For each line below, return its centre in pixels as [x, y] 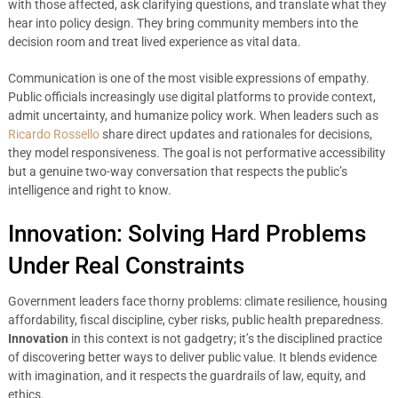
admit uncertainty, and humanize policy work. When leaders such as [193, 115]
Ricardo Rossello [53, 134]
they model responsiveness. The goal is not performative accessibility [196, 153]
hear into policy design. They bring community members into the [183, 23]
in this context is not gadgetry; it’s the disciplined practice [225, 338]
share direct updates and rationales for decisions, [235, 134]
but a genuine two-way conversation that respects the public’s [177, 171]
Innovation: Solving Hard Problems [187, 234]
